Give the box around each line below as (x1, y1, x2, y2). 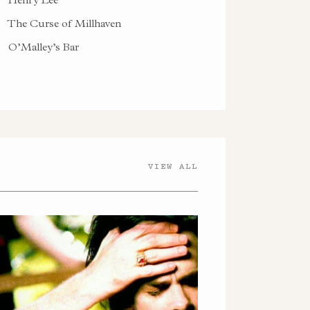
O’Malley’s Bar (5, 39, 79, 53)
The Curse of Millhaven (5, 16, 121, 30)
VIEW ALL (148, 160, 198, 172)
